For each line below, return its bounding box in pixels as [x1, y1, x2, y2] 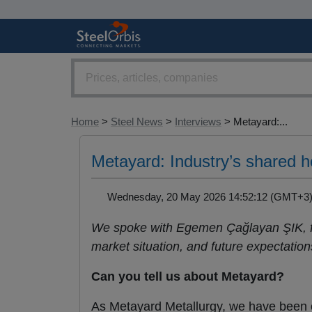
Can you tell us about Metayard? [91, 270, 284, 284]
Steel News [111, 116, 163, 128]
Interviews [175, 116, 221, 128]
